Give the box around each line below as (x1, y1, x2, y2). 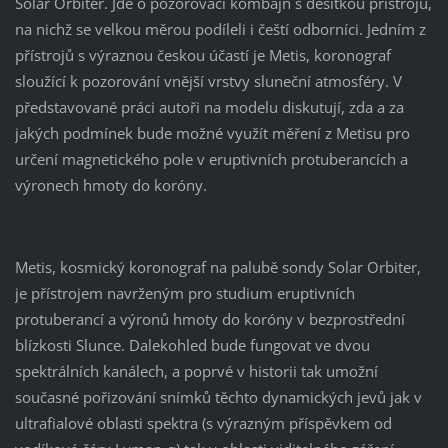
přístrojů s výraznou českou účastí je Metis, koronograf (14, 45, 391, 66)
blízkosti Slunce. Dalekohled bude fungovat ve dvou (14, 335, 370, 356)
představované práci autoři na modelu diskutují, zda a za (14, 97, 404, 118)
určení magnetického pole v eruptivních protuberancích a (14, 149, 408, 170)
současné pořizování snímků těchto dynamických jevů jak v (14, 387, 422, 408)
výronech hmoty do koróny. (14, 175, 207, 196)
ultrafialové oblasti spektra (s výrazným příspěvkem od (14, 413, 392, 434)
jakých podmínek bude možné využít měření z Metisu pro (14, 123, 410, 144)
